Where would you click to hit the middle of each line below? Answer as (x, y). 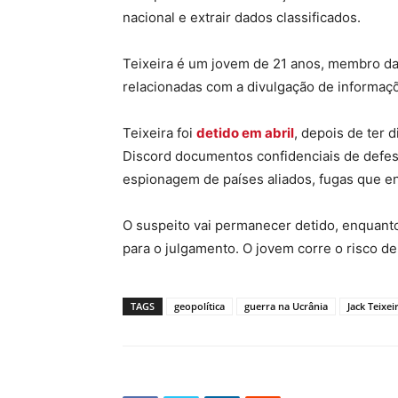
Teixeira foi (159, 132)
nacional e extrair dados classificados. (242, 17)
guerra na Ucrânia (286, 306)
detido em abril (245, 132)
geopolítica (199, 306)
